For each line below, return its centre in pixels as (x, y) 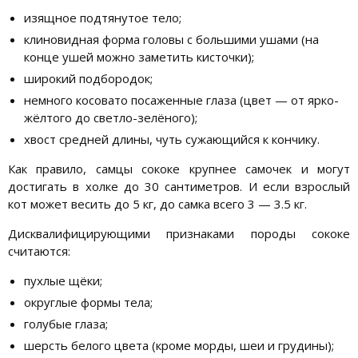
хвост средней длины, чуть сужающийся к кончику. (172, 139)
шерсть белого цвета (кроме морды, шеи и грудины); (179, 346)
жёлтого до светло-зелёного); (111, 118)
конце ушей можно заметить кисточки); (139, 57)
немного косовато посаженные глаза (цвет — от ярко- (181, 100)
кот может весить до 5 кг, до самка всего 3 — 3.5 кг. (157, 204)
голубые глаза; (66, 324)
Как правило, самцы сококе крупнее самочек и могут (179, 169)
